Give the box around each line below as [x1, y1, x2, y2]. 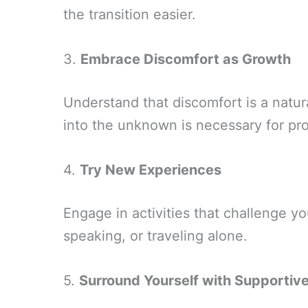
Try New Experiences [80, 162, 221, 178]
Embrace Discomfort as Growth [80, 51, 291, 67]
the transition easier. [63, 6, 196, 23]
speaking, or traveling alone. [63, 228, 247, 244]
